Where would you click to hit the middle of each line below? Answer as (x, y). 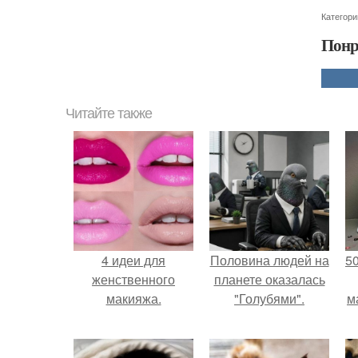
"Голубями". (269, 298)
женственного (133, 279)
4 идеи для (133, 260)
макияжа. (133, 298)
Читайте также (109, 113)
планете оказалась (269, 279)
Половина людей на (269, 260)
